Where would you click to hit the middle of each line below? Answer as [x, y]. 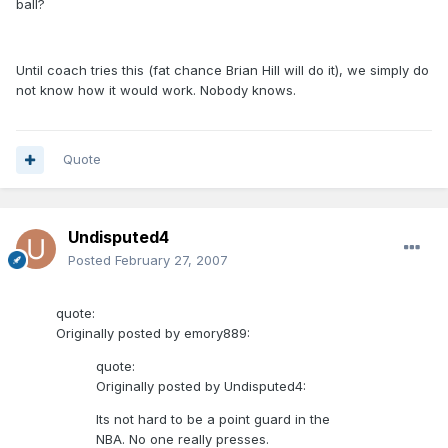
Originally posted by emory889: [153, 333]
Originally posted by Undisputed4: [201, 386]
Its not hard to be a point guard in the [213, 419]
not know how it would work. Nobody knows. [156, 90]
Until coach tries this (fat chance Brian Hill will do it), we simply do [222, 70]
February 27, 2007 [171, 260]
